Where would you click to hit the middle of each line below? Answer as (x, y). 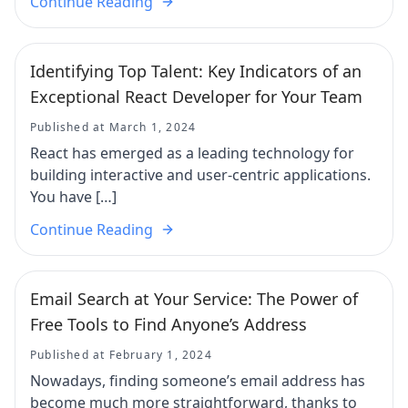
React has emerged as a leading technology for (192, 153)
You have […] (73, 196)
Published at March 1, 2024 (113, 127)
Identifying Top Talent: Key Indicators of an (196, 71)
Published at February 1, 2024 (121, 354)
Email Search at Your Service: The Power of (194, 298)
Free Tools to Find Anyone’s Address (168, 324)
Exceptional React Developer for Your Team (196, 96)
